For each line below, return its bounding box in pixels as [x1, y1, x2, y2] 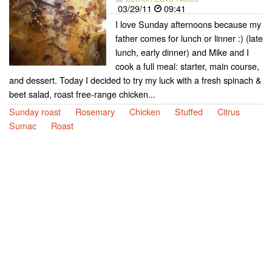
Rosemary [75, 104, 115, 118]
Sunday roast [9, 104, 61, 118]
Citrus [217, 104, 240, 118]
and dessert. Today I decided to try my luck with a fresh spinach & [9, 73, 262, 86]
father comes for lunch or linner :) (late [115, 31, 263, 44]
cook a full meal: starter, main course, [115, 59, 259, 72]
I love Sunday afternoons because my [115, 17, 261, 30]
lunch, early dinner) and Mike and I [115, 45, 249, 58]
